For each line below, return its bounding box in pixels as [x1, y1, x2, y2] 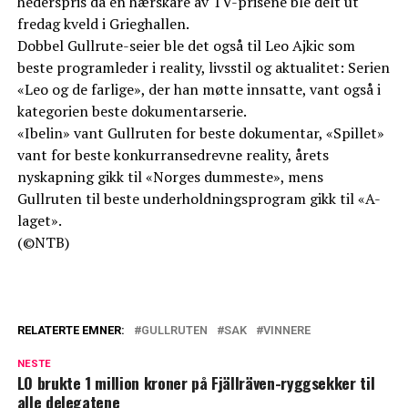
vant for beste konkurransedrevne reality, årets [16, 145, 329, 166]
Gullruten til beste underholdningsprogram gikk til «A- [16, 189, 381, 209]
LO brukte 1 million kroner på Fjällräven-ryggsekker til [16, 371, 375, 395]
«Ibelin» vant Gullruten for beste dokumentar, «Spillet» [16, 123, 384, 144]
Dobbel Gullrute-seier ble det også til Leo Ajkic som [16, 36, 355, 56]
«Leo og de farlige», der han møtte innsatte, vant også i [16, 79, 381, 100]
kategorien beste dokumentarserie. [16, 101, 247, 122]
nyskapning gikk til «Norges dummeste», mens [16, 167, 323, 188]
